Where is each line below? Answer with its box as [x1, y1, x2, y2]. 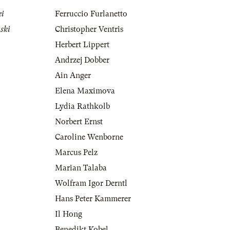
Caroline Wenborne [55, 132, 123, 142]
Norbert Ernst [55, 117, 103, 127]
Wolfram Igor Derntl [55, 179, 127, 188]
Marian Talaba [55, 163, 107, 173]
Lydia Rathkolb [55, 102, 110, 111]
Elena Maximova [55, 86, 115, 96]
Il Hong [55, 209, 82, 219]
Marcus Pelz [55, 148, 98, 158]
